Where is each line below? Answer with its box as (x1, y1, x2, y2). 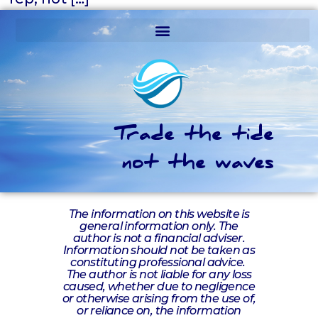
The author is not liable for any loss (66, 268, 252, 282)
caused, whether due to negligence (62, 280, 256, 294)
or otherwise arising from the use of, (62, 292, 256, 306)
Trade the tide (115, 124, 274, 150)
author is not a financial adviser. (72, 231, 246, 246)
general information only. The (79, 219, 238, 234)
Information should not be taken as (62, 243, 256, 258)
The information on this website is (68, 207, 250, 221)
